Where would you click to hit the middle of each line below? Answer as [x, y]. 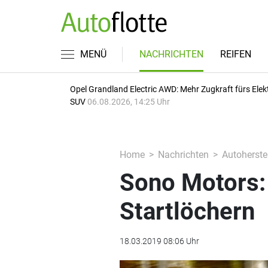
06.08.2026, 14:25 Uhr [129, 102]
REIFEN [236, 54]
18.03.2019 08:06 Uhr [159, 241]
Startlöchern [187, 211]
